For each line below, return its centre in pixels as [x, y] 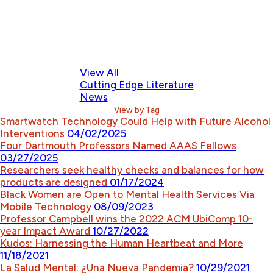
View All [99, 73]
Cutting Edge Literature [136, 85]
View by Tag [136, 110]
